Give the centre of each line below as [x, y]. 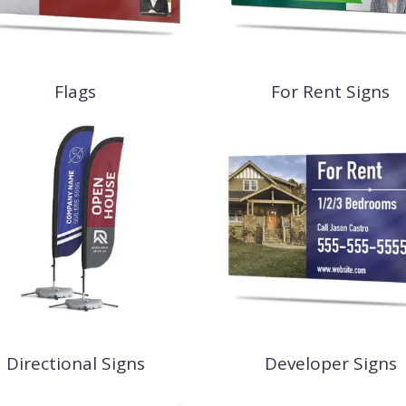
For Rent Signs [331, 91]
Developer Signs [330, 363]
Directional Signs [75, 363]
